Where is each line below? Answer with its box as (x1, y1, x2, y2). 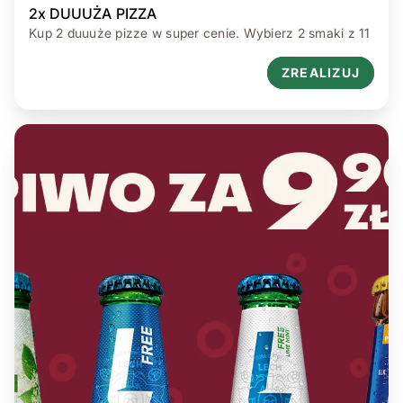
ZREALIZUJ (281, 64, 360, 80)
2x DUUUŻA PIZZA (29, 4, 157, 22)
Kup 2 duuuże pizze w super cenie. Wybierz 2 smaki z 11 (29, 24, 371, 40)
